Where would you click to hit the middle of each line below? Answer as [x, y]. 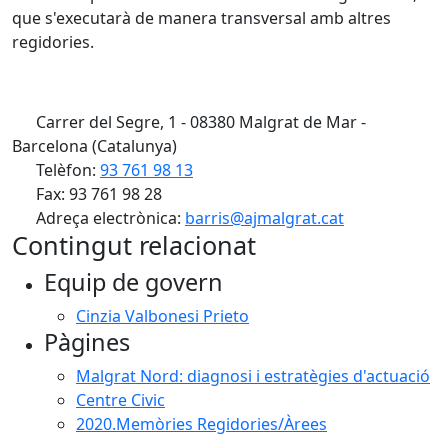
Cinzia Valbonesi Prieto [162, 316]
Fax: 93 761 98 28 [97, 194]
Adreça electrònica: [108, 218]
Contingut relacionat [134, 245]
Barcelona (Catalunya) [94, 146]
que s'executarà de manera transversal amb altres [201, 18]
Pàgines [87, 342]
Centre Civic [120, 400]
